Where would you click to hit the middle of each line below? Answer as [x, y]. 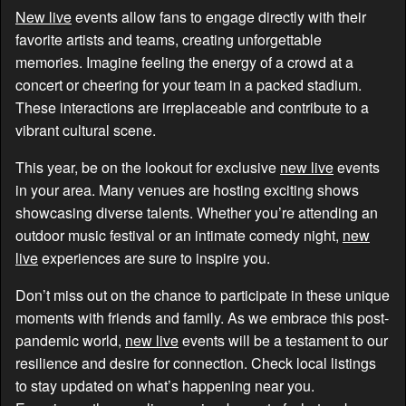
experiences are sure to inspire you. [154, 257]
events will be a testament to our [283, 340]
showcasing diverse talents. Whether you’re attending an [197, 212]
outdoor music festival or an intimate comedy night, [179, 235]
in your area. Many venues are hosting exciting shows [187, 189]
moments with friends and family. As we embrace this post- [202, 317]
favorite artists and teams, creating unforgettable [169, 39]
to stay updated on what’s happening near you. [165, 385]
